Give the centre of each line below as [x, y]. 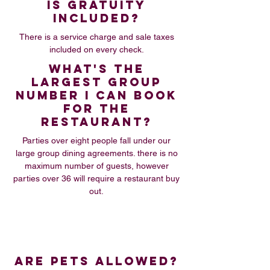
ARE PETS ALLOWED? [96, 261]
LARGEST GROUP [96, 82]
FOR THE [96, 108]
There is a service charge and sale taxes [96, 37]
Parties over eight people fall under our [96, 140]
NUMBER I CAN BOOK [96, 95]
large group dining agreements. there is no [96, 153]
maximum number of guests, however [96, 166]
